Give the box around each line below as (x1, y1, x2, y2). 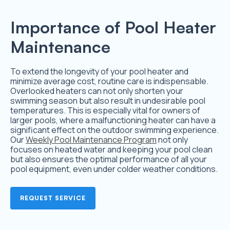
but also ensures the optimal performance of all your (10, 154, 207, 165)
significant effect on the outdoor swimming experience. (10, 124, 219, 136)
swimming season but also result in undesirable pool (10, 95, 205, 107)
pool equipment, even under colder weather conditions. (10, 163, 218, 175)
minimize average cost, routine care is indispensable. (10, 75, 208, 87)
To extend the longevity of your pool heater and (10, 66, 188, 78)
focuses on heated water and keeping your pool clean (10, 144, 213, 156)
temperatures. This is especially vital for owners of (10, 105, 200, 117)
